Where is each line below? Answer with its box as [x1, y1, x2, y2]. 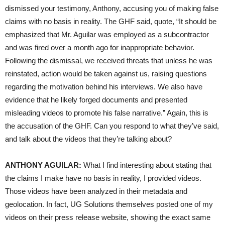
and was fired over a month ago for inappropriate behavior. [5, 43, 194, 52]
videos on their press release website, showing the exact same [5, 212, 210, 221]
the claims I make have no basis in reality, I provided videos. [5, 173, 201, 182]
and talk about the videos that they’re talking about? [5, 134, 172, 143]
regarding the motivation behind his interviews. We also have [5, 82, 202, 91]
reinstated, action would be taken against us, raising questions [5, 69, 207, 78]
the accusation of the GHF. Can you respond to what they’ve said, [5, 121, 219, 130]
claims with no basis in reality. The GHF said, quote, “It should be [5, 17, 216, 26]
